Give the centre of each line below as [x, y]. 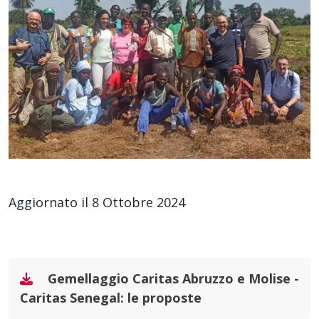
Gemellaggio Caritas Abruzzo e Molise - [172, 278]
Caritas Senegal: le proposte [111, 297]
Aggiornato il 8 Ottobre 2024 [97, 202]
